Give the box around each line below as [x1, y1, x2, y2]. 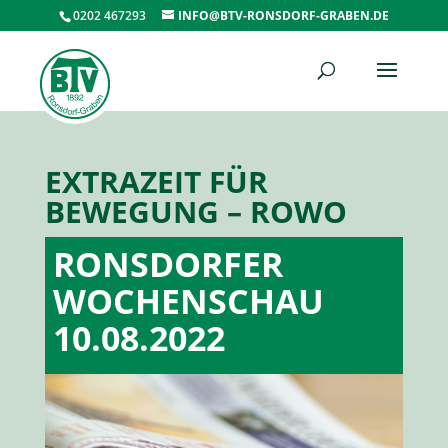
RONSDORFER [52, 240, 283, 287]
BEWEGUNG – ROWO [44, 191, 347, 232]
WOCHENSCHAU [52, 277, 324, 324]
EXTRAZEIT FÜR [44, 161, 268, 202]
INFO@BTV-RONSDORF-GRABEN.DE [177, 7, 389, 24]
